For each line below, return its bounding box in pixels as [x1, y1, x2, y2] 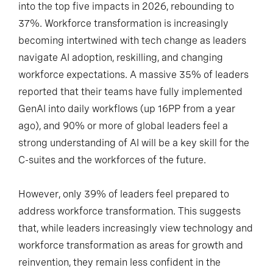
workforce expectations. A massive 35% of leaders [18, 69, 249, 81]
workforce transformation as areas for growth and [18, 239, 243, 252]
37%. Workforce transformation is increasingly [18, 18, 229, 30]
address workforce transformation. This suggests [18, 205, 241, 218]
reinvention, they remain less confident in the [18, 257, 221, 269]
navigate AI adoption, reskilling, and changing [18, 52, 223, 64]
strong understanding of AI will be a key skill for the [18, 137, 249, 149]
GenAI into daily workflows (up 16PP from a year [18, 103, 235, 115]
